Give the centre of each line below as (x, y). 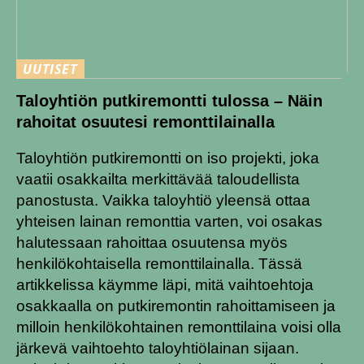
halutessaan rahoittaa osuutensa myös (152, 243)
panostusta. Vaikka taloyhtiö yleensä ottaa (163, 201)
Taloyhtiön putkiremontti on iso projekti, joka (168, 158)
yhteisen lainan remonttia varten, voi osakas (169, 222)
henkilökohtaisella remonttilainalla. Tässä (159, 264)
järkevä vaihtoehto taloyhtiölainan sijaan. (158, 349)
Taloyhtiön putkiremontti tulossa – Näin (169, 101)
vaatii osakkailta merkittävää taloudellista (158, 180)
